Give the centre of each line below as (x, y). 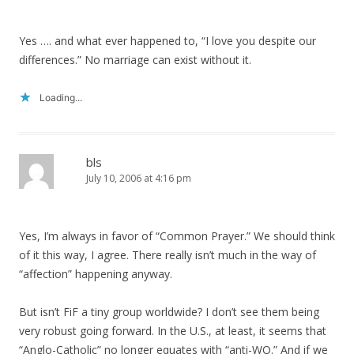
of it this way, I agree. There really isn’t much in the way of (168, 255)
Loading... (61, 98)
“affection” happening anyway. (96, 274)
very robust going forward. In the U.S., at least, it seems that (173, 331)
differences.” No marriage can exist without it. (135, 60)
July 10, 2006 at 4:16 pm (139, 178)
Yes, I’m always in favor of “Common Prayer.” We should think (177, 236)
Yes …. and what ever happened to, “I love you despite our (168, 41)
